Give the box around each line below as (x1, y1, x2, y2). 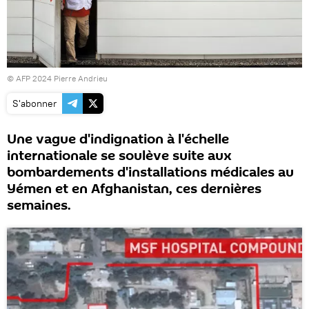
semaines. (7, 196, 71, 216)
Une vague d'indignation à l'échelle (7, 130, 229, 150)
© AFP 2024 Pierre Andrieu (7, 73, 108, 84)
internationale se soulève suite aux (7, 146, 232, 166)
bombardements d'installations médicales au (7, 163, 294, 183)
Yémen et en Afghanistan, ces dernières (7, 179, 261, 199)
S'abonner (12, 97, 57, 110)
